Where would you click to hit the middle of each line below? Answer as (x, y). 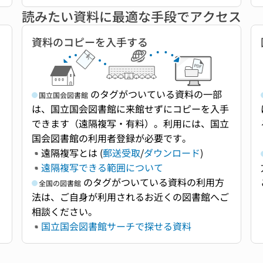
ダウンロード (172, 153)
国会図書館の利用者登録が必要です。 (112, 138)
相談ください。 (65, 212)
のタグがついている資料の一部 (155, 94)
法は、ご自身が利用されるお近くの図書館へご (131, 197)
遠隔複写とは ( (72, 153)
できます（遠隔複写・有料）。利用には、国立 (131, 124)
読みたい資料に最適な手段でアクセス (131, 16)
